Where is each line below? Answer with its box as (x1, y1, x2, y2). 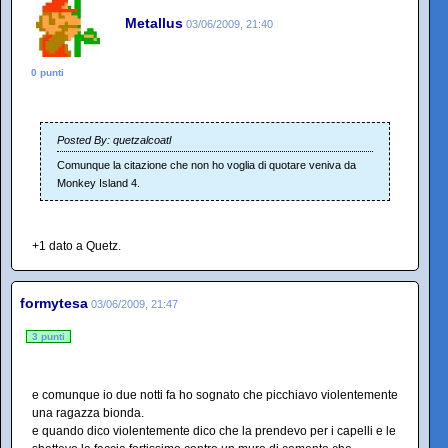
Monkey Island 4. (57, 177, 140, 189)
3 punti (32, 331, 65, 342)
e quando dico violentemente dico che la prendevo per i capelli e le (32, 424, 396, 438)
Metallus (125, 14, 183, 31)
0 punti (31, 67, 64, 78)
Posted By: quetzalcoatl (57, 134, 171, 146)
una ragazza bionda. (32, 406, 144, 420)
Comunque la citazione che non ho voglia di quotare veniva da (57, 159, 356, 171)
